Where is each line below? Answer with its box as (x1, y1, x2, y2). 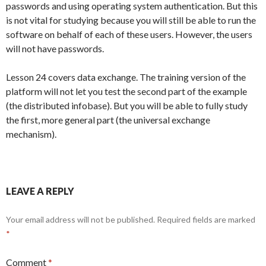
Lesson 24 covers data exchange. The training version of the (6, 71, 246, 83)
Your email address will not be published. (6, 214, 155, 225)
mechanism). (6, 128, 56, 140)
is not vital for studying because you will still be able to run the (6, 14, 256, 26)
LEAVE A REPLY (6, 185, 74, 197)
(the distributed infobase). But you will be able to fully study (6, 100, 248, 112)
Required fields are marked (157, 214, 255, 225)
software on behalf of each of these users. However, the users (6, 28, 252, 40)
